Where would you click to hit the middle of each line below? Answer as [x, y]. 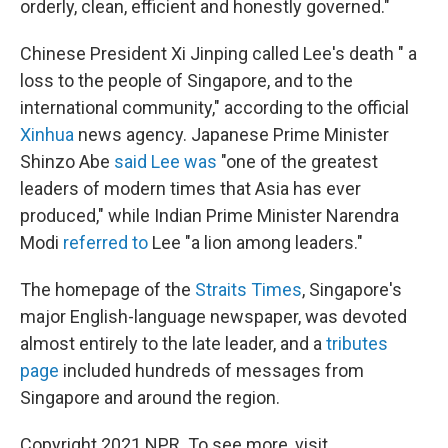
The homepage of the [107, 290]
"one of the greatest [297, 162]
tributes [357, 344]
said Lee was [165, 162]
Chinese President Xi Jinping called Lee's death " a [218, 54]
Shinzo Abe [67, 162]
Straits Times [248, 290]
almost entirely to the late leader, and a [173, 344]
